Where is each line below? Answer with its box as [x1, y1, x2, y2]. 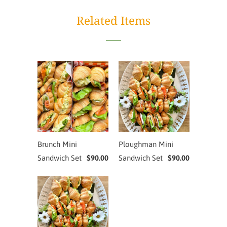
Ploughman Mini [119, 139, 173, 148]
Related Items [77, 12, 150, 28]
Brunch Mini [37, 139, 77, 148]
